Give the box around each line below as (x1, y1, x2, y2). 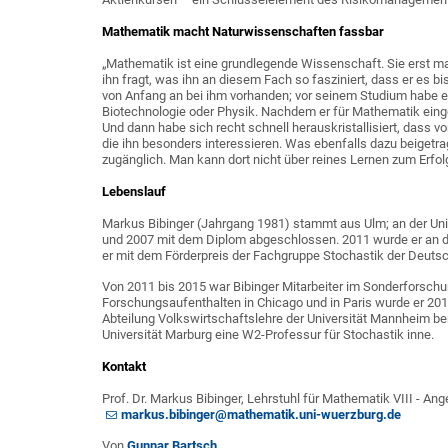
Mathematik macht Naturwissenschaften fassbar (102, 23, 384, 39)
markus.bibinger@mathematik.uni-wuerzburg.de (120, 406, 401, 422)
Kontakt (102, 358, 146, 374)
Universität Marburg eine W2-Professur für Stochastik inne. (102, 326, 434, 342)
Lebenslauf (102, 183, 166, 199)
